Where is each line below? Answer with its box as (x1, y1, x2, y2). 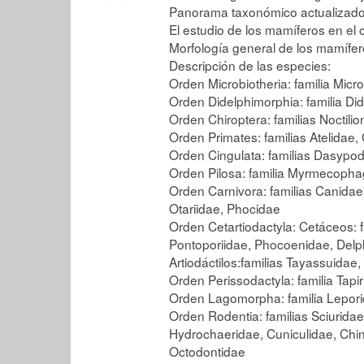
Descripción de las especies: (169, 55, 331, 74)
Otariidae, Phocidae (169, 198, 280, 217)
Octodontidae (169, 341, 245, 360)
